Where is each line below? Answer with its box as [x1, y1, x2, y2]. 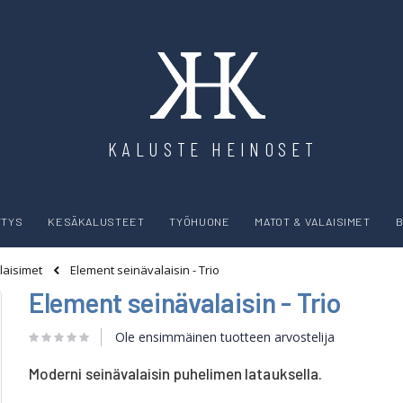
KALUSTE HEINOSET [107, 137, 318, 161]
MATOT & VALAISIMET [255, 214, 371, 229]
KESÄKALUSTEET [48, 214, 145, 229]
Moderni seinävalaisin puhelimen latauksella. [29, 363, 323, 382]
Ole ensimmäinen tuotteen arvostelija [115, 327, 335, 345]
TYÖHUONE [169, 214, 230, 229]
